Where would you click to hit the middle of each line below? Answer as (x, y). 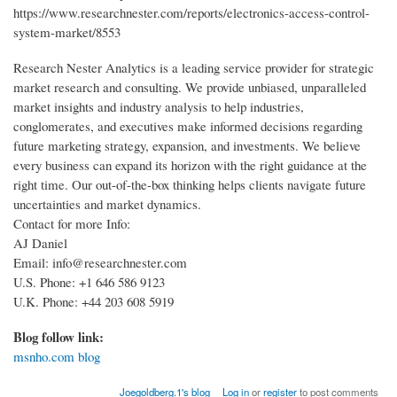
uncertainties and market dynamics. (107, 203)
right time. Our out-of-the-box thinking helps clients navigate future (190, 184)
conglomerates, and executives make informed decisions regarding (188, 125)
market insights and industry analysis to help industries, (159, 106)
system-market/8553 (67, 31)
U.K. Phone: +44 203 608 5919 (93, 301)
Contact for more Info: (72, 223)
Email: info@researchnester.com (100, 262)
